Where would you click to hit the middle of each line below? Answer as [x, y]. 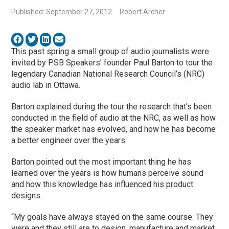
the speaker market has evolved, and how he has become [114, 129]
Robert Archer [143, 12]
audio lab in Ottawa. [46, 85]
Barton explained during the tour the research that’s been [112, 107]
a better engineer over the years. [69, 141]
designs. [27, 196]
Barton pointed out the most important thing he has [101, 162]
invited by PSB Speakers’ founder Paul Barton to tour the [112, 63]
